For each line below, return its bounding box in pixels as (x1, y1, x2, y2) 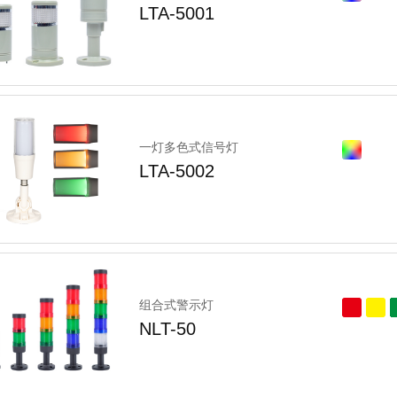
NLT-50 (138, 318, 196, 339)
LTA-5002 (138, 160, 214, 181)
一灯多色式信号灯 (138, 139, 238, 154)
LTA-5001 (138, 3, 214, 23)
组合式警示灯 (138, 297, 214, 312)
